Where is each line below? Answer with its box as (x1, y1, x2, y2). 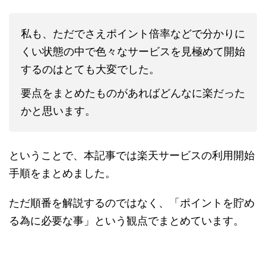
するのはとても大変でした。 (21, 62, 160, 75)
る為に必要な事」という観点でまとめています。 (9, 214, 244, 227)
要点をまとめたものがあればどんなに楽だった (21, 86, 245, 99)
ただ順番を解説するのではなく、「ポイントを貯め (9, 196, 255, 209)
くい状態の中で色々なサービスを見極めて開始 (21, 45, 245, 58)
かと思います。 (21, 104, 96, 117)
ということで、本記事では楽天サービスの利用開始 (9, 148, 255, 161)
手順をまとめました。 (9, 166, 116, 179)
